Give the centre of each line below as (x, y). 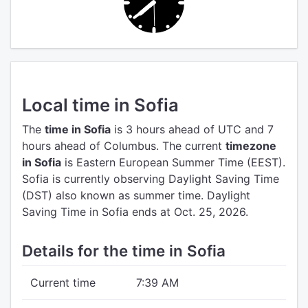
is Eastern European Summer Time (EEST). (173, 162)
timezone (251, 146)
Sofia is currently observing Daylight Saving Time (151, 179)
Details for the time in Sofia (124, 251)
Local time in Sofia (100, 105)
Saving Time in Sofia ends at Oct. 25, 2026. (135, 212)
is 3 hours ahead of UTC (176, 129)
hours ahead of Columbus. (90, 146)
